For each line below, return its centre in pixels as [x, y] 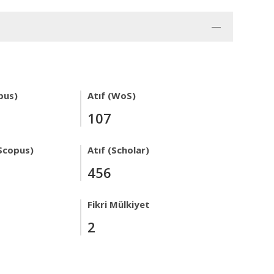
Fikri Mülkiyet [119, 204]
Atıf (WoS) [112, 95]
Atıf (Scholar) [118, 150]
